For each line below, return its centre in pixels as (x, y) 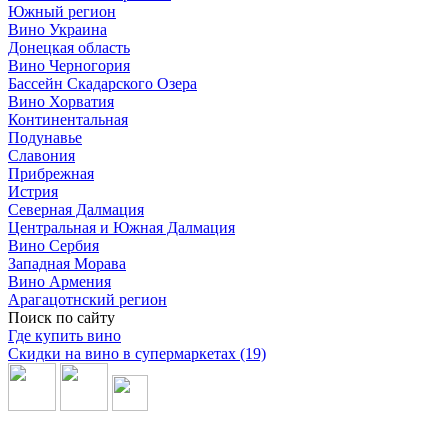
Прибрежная (51, 173)
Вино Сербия (53, 245)
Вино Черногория (69, 65)
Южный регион (62, 11)
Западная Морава (67, 263)
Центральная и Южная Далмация (121, 227)
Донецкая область (69, 47)
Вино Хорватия (61, 101)
